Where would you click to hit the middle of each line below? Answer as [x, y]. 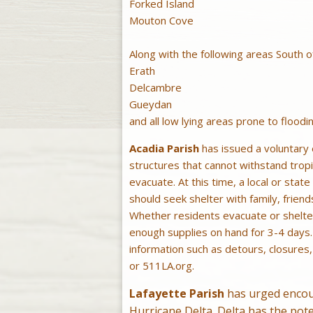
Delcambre [155, 88]
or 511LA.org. [161, 266]
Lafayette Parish [176, 294]
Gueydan [150, 104]
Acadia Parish [164, 148]
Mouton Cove [161, 21]
